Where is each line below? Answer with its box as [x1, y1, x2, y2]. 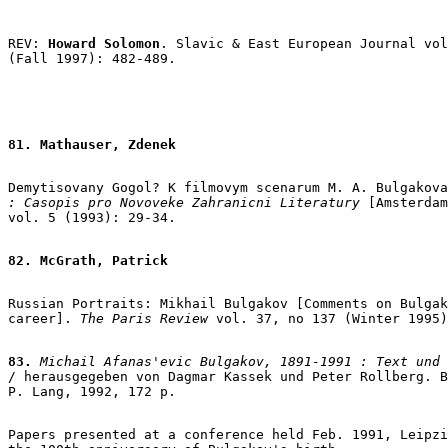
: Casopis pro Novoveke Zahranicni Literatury [8, 194, 360, 210]
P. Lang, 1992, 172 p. [8, 383, 176, 399]
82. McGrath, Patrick [8, 252, 168, 268]
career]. [8, 310, 80, 326]
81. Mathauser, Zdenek [8, 136, 176, 152]
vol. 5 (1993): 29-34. [8, 209, 176, 225]
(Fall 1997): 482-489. [8, 50, 176, 66]
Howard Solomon [48, 35, 160, 51]
